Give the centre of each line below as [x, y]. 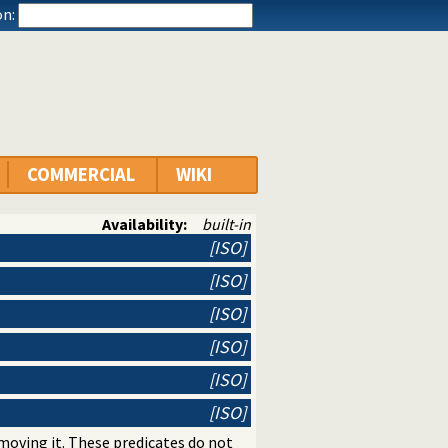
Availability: [145, 224]
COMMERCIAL [81, 175]
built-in [226, 224]
